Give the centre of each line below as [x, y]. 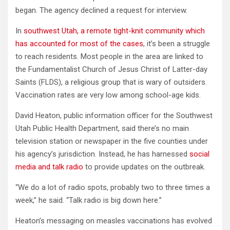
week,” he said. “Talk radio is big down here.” [89, 200]
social [198, 154]
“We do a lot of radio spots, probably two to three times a [113, 187]
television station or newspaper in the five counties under [112, 141]
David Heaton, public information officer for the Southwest [114, 115]
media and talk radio [49, 167]
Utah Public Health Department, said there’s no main [102, 128]
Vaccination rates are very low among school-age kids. [108, 95]
